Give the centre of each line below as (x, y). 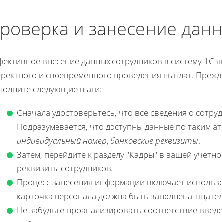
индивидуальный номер (62, 141)
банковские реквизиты (154, 141)
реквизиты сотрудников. (65, 168)
